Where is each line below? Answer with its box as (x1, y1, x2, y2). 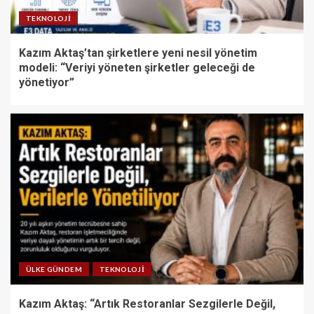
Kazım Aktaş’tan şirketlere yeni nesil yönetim (19, 46, 257, 60)
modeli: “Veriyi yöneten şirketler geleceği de (19, 60, 255, 74)
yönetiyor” (19, 75, 74, 89)
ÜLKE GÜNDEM (26, 264, 82, 273)
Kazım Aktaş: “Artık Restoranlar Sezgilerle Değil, (19, 296, 275, 310)
